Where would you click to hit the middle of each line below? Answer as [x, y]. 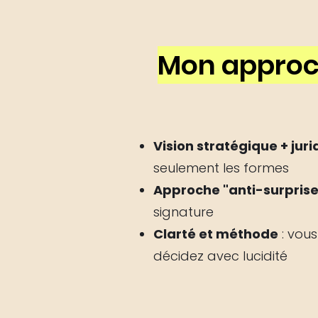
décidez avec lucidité [220, 256]
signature [183, 212]
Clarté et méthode [216, 234]
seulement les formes [221, 168]
